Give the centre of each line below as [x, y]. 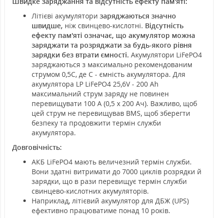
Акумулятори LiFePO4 [165, 54]
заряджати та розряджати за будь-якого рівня [112, 45]
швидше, [47, 25]
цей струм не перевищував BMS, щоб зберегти [111, 113]
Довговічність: [37, 147]
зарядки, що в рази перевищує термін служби [109, 181]
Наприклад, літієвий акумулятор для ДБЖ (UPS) [110, 200]
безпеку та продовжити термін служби [96, 123]
